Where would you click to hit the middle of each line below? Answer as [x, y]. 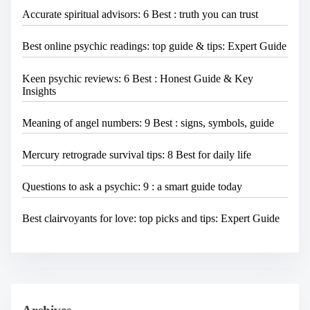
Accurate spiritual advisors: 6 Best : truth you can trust [140, 15]
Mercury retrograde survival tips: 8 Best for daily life [137, 154]
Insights [39, 91]
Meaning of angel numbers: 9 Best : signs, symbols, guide [148, 122]
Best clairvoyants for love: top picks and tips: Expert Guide [151, 219]
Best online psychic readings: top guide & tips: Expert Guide [154, 46]
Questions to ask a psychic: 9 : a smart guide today [132, 187]
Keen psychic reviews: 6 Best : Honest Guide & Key [138, 78]
